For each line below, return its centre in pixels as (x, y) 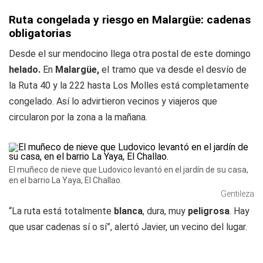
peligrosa (208, 211)
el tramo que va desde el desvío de (173, 70)
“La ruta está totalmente (60, 211)
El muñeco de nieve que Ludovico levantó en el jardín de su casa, (129, 170)
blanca (127, 211)
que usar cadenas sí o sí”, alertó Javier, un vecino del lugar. (128, 227)
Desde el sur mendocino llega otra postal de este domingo (130, 54)
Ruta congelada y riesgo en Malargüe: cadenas (130, 20)
